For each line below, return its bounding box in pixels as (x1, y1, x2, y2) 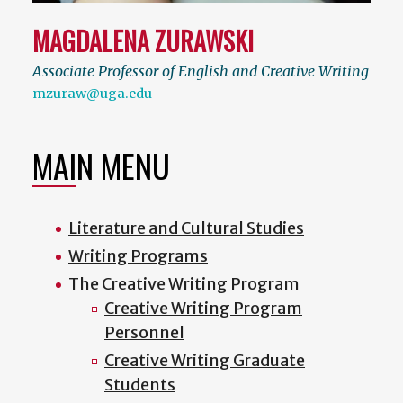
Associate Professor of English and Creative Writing (32, 62, 369, 81)
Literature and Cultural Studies (68, 218, 304, 239)
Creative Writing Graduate (104, 350, 305, 372)
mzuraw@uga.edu (32, 85, 152, 103)
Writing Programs (68, 246, 208, 267)
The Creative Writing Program (68, 273, 300, 295)
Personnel (104, 322, 184, 344)
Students (104, 374, 175, 396)
